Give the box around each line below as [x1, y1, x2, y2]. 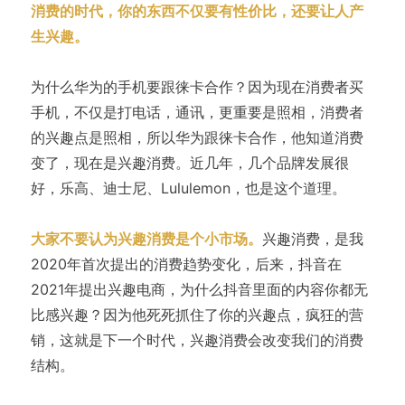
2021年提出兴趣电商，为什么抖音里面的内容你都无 [30, 280, 368, 299]
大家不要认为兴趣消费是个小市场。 [30, 230, 262, 249]
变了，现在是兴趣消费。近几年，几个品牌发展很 [30, 154, 349, 173]
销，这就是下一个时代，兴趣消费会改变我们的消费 [30, 331, 363, 350]
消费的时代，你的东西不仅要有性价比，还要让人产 [30, 2, 363, 21]
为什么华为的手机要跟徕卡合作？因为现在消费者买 [30, 78, 363, 97]
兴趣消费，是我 [261, 230, 363, 249]
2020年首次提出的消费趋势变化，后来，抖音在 [30, 255, 342, 274]
